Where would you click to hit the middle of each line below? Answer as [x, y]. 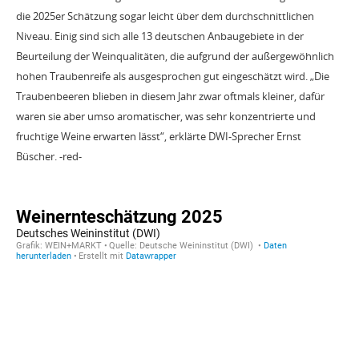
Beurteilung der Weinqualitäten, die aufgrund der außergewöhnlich [175, 56]
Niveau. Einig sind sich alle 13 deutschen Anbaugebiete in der [160, 36]
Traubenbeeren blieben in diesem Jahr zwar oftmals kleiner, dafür [170, 96]
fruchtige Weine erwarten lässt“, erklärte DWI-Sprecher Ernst [159, 136]
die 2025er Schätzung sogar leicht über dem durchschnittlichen [165, 16]
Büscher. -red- [49, 156]
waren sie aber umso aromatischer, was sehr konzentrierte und [166, 116]
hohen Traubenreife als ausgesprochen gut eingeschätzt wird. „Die [173, 76]
